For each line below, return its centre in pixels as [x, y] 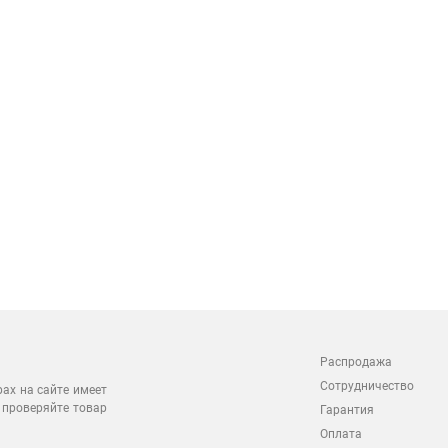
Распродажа [356, 362]
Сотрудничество [367, 386]
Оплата [341, 434]
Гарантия [347, 410]
